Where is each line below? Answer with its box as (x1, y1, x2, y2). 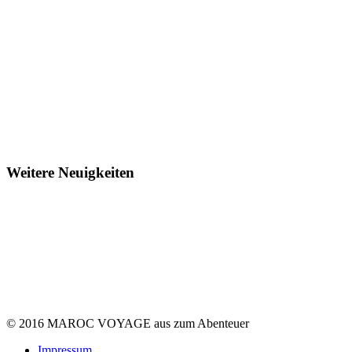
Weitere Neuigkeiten (6, 163, 134, 181)
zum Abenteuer (174, 317, 249, 331)
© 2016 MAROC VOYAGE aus (6, 317, 174, 331)
